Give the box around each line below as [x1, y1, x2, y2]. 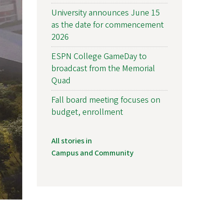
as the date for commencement [51, 18, 164, 31]
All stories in [51, 135, 92, 146]
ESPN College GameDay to [51, 50, 147, 62]
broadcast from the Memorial [51, 62, 155, 75]
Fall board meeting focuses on [51, 93, 160, 106]
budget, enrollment [51, 106, 123, 118]
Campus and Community [51, 147, 134, 158]
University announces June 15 [51, 6, 160, 19]
